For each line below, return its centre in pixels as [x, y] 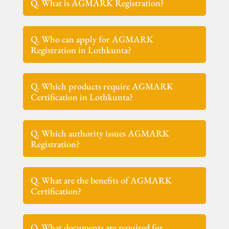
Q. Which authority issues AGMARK [100, 133]
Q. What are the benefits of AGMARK [101, 180]
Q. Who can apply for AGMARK [92, 39]
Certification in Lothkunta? [82, 97]
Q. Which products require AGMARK [102, 86]
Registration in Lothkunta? [81, 50]
